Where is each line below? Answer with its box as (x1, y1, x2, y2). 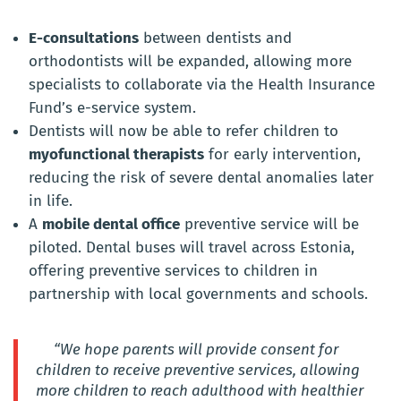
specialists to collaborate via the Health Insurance (29, 74, 375, 94)
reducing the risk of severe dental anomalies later (29, 167, 374, 187)
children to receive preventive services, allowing (36, 360, 360, 380)
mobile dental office (42, 214, 180, 234)
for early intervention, (204, 144, 361, 164)
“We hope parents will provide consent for (54, 339, 338, 359)
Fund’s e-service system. (29, 98, 196, 117)
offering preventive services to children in (29, 260, 318, 280)
